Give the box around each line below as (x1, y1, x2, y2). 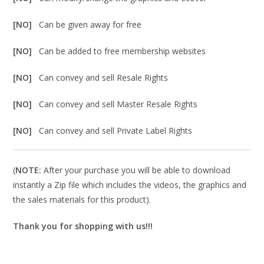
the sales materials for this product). (13, 193, 151, 205)
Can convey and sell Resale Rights (39, 71, 169, 83)
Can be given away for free (39, 18, 142, 30)
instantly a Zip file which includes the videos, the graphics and (13, 179, 247, 190)
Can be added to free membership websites (39, 45, 206, 57)
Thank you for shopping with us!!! (13, 220, 153, 232)
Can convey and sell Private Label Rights (39, 124, 193, 136)
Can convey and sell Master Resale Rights (39, 98, 198, 110)
